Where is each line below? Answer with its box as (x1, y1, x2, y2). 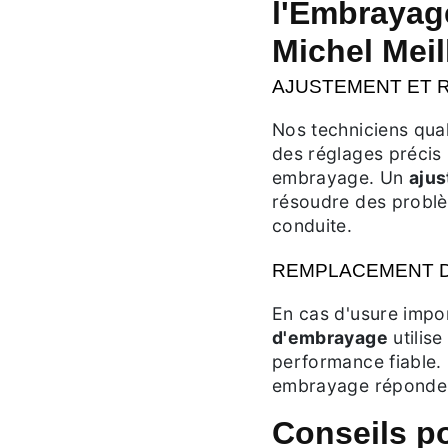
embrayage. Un (272, 167, 409, 188)
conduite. (272, 215, 353, 236)
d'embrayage (272, 327, 388, 348)
